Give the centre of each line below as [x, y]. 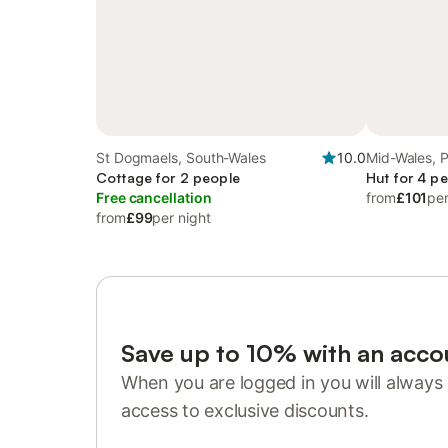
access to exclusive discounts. [245, 410]
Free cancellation [154, 197]
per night [181, 217]
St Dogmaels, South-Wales [181, 157]
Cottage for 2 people [168, 177]
